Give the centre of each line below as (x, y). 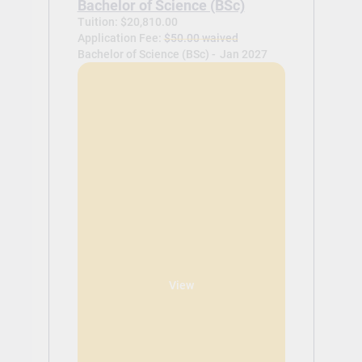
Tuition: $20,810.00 (127, 21)
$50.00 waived (201, 38)
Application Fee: (120, 38)
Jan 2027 (243, 54)
